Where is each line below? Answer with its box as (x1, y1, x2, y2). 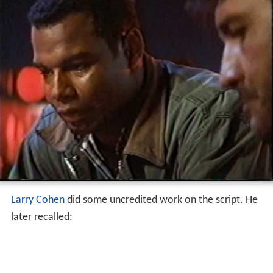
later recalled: (10, 211, 73, 223)
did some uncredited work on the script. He (64, 194, 258, 206)
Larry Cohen (10, 194, 65, 206)
